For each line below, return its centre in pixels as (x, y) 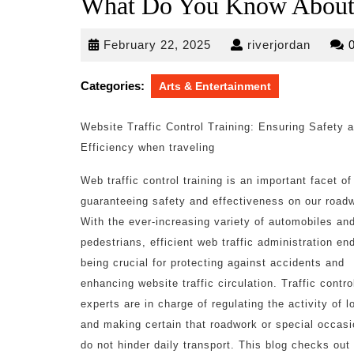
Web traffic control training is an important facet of (216, 181)
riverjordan (279, 45)
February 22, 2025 (157, 45)
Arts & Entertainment (215, 86)
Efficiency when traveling (148, 147)
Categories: (113, 86)
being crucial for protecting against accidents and (213, 263)
